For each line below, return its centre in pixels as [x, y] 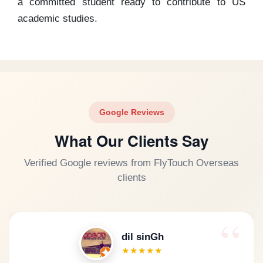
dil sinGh [142, 237]
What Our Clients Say [131, 140]
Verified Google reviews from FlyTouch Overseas [131, 163]
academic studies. [58, 18]
